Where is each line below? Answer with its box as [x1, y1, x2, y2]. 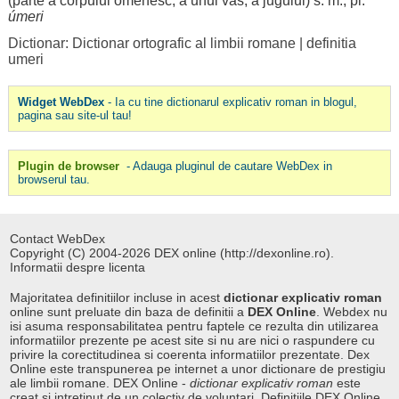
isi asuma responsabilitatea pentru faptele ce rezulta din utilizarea [10, 319, 379, 333]
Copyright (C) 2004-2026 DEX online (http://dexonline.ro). [10, 246, 335, 260]
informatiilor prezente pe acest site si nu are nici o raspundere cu [10, 333, 376, 347]
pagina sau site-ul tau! [17, 109, 132, 122]
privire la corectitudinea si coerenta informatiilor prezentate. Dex [10, 347, 370, 362]
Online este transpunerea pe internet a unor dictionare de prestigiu [10, 362, 387, 376]
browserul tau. [17, 173, 90, 186]
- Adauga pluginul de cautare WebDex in [122, 159, 332, 173]
